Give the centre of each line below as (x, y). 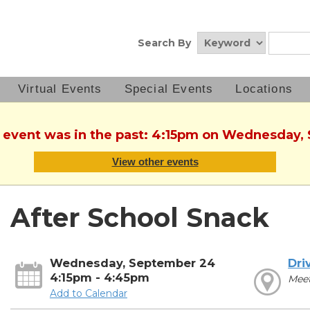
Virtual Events (60, 89)
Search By (164, 43)
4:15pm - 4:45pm (99, 278)
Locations (264, 89)
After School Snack (139, 218)
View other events (155, 162)
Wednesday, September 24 (132, 263)
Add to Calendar (88, 294)
